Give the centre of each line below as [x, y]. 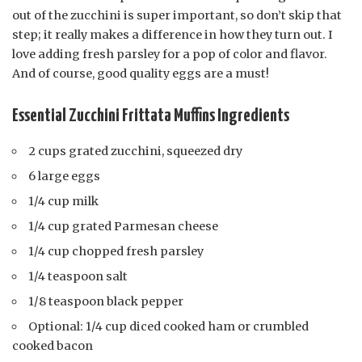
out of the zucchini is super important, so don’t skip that [177, 16]
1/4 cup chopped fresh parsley [116, 251]
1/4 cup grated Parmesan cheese [124, 226]
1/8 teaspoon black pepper [106, 301]
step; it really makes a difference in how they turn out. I [173, 35]
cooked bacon [53, 345]
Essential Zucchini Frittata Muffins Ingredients [151, 116]
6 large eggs [65, 176]
